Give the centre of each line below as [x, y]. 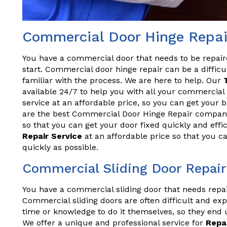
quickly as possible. [60, 147]
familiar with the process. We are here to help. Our [123, 80]
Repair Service [52, 136]
